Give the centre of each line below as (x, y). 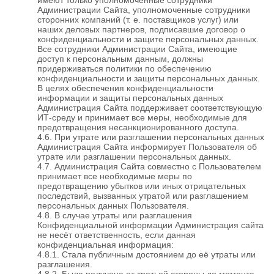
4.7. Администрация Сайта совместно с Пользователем (149, 166)
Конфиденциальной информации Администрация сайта (150, 225)
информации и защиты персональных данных (130, 98)
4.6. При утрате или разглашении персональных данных (151, 137)
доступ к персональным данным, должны (120, 58)
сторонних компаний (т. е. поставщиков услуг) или (138, 19)
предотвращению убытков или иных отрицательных (142, 186)
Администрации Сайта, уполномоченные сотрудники (144, 9)
